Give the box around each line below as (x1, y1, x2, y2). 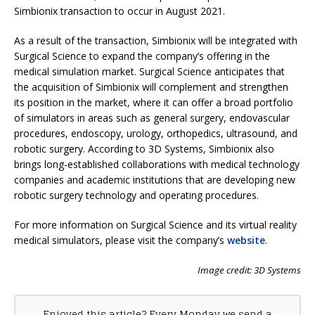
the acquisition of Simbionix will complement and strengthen (14, 79, 288, 94)
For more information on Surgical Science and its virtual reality (14, 217, 297, 231)
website (227, 233, 265, 247)
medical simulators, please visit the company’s (14, 233, 227, 247)
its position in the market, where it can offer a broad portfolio (14, 95, 293, 109)
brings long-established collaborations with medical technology (14, 157, 300, 171)
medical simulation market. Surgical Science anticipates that (14, 64, 285, 78)
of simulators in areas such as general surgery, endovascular (14, 110, 290, 124)
